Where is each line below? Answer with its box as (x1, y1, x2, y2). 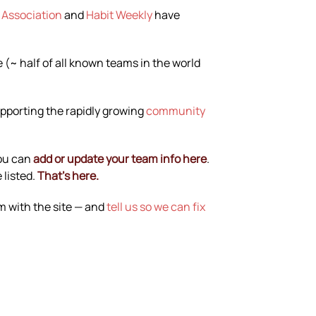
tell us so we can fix (107, 198, 205, 214)
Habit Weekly (86, 6, 152, 23)
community (146, 102, 205, 119)
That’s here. (37, 167, 99, 183)
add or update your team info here (33, 150, 207, 166)
